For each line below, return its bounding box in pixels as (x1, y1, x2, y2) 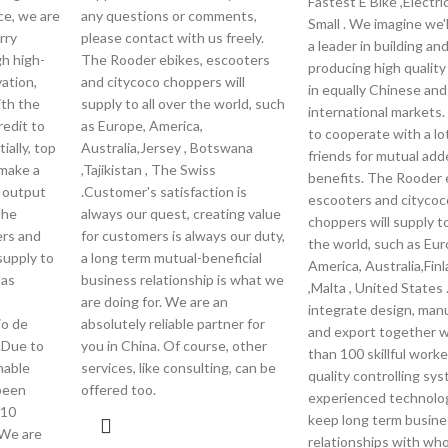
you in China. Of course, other (81, 337, 268, 354)
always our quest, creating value (81, 205, 282, 222)
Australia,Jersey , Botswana (81, 139, 254, 156)
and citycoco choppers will (81, 73, 246, 90)
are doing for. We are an (81, 293, 229, 310)
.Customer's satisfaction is (81, 183, 248, 200)
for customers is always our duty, (81, 227, 286, 244)
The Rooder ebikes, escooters (81, 51, 271, 68)
